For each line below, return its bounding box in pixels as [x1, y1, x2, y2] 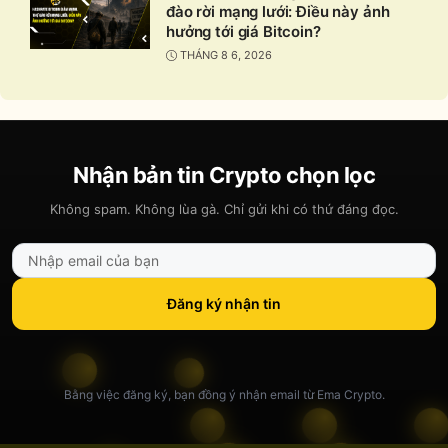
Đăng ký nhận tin [167, 295, 281, 313]
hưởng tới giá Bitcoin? [166, 21, 321, 41]
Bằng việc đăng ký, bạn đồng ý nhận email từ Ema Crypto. [63, 386, 385, 402]
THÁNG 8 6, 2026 [180, 48, 272, 63]
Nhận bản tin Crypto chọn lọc [73, 161, 375, 188]
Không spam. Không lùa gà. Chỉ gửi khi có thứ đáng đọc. [49, 200, 399, 217]
